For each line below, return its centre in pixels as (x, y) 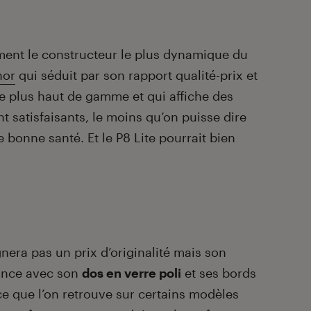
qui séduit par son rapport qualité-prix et (136, 75)
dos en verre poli (132, 273)
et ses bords (219, 273)
